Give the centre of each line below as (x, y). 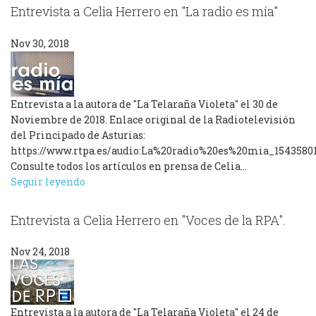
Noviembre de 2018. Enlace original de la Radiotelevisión (153, 119)
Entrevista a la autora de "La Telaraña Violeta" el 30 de (144, 104)
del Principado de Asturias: (78, 135)
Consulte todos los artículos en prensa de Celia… (129, 166)
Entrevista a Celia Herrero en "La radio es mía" (144, 12)
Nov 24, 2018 (40, 252)
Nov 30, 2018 (40, 43)
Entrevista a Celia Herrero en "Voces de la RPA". (148, 220)
